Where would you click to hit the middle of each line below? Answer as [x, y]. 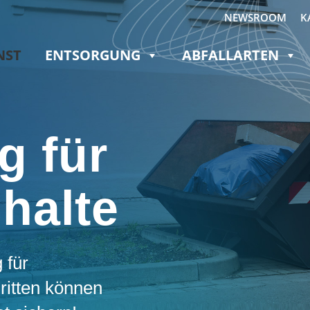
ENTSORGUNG [93, 55]
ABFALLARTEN [230, 55]
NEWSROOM [255, 17]
